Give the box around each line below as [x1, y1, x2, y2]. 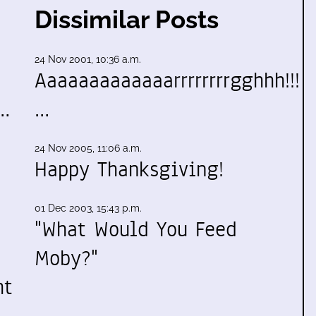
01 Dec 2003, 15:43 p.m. [35, 202, 142, 214]
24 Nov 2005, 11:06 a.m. [35, 142, 142, 154]
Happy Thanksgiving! [35, 154, 224, 184]
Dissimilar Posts [35, 5, 219, 34]
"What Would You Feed [35, 214, 237, 244]
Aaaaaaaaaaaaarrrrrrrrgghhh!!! [35, 66, 300, 95]
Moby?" [35, 243, 98, 273]
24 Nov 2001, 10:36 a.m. [35, 54, 141, 65]
